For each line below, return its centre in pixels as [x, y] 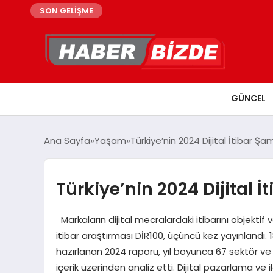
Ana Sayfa [67, 140]
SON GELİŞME [66, 11]
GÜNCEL [248, 98]
